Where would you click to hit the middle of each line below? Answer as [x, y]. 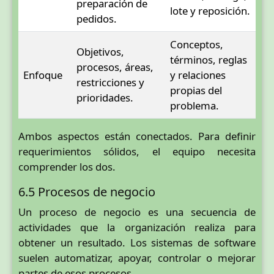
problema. [194, 105]
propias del [196, 90]
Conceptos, [197, 44]
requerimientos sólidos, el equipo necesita [137, 151]
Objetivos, [100, 51]
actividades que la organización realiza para [137, 227]
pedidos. [97, 18]
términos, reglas [209, 59]
